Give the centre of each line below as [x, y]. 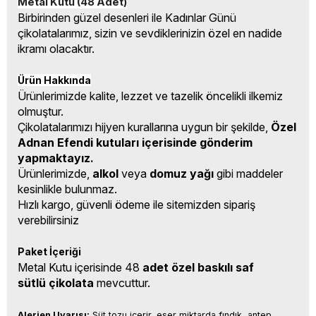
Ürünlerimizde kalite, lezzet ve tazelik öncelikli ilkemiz [150, 96]
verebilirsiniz [48, 220]
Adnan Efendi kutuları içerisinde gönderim [135, 142]
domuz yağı [182, 174]
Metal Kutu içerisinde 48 [79, 267]
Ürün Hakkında [54, 80]
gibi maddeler [248, 174]
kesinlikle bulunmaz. [67, 189]
